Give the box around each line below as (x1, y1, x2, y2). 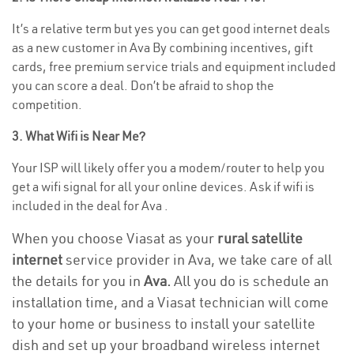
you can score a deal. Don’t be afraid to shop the (12, 77, 274, 93)
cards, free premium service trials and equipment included (12, 58, 336, 74)
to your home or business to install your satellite (12, 314, 315, 333)
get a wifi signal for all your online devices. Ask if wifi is (12, 179, 314, 194)
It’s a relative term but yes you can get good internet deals (12, 21, 330, 36)
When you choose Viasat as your (12, 229, 217, 247)
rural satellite (217, 229, 303, 247)
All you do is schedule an (174, 272, 329, 290)
